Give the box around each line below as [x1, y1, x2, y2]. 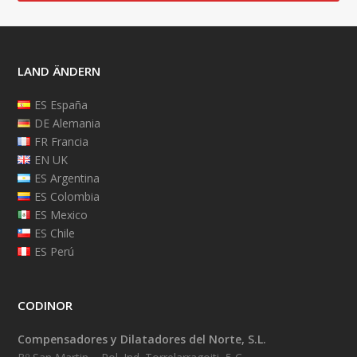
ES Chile [33, 225, 75, 241]
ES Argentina [33, 170, 100, 186]
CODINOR [18, 296, 73, 313]
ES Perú [33, 243, 74, 259]
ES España [33, 96, 88, 112]
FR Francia [33, 133, 88, 149]
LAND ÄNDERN [18, 62, 101, 79]
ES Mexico [33, 206, 88, 222]
